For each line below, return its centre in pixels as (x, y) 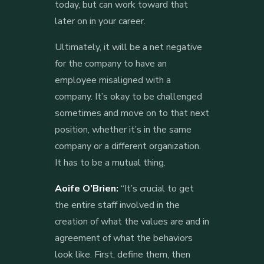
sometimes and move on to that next (132, 113)
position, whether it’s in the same (123, 129)
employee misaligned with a (113, 80)
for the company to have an (110, 63)
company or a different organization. (128, 146)
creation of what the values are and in (132, 221)
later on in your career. (101, 21)
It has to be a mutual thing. (110, 162)
